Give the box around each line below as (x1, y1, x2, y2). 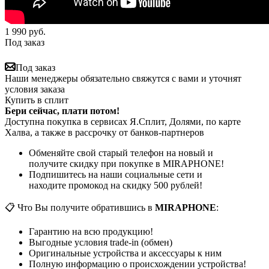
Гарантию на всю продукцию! (29, 226, 153, 237)
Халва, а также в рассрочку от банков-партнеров (5, 127, 204, 138)
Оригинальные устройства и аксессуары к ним (29, 247, 222, 258)
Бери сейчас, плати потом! (5, 105, 119, 116)
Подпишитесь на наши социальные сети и (29, 169, 202, 180)
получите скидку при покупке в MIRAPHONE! (29, 158, 224, 169)
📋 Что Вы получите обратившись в (5, 202, 155, 213)
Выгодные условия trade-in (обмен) (29, 237, 172, 247)
